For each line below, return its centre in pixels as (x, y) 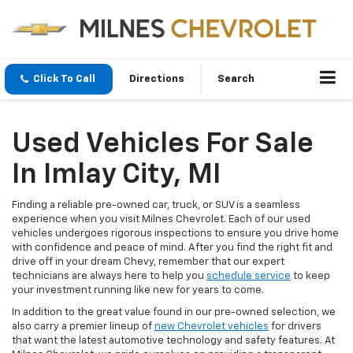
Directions (157, 80)
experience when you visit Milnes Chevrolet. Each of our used (161, 220)
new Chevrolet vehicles (212, 327)
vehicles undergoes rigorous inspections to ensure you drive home (175, 234)
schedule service (249, 277)
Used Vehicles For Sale (163, 145)
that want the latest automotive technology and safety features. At (173, 341)
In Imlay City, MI (116, 175)
